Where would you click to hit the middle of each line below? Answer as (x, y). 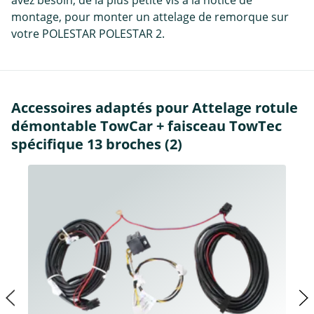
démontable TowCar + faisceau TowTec (146, 125)
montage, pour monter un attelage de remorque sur (150, 16)
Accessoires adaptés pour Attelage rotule (155, 107)
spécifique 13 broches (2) (97, 144)
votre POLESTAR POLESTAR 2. (88, 33)
